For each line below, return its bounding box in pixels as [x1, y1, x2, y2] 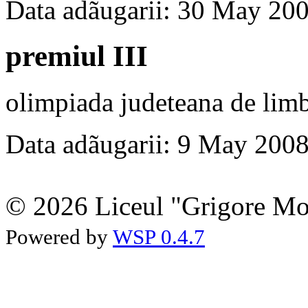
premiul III [5, 39, 148, 72]
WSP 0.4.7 [113, 224, 205, 249]
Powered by [5, 224, 113, 249]
